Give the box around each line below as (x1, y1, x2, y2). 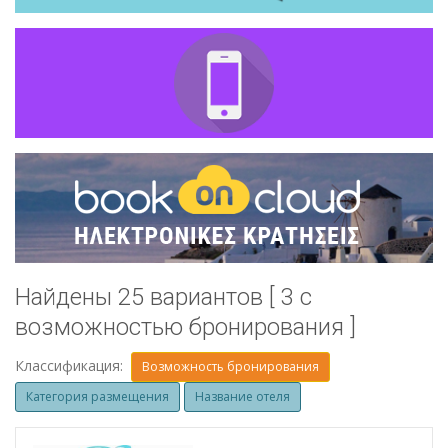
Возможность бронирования (142, 358, 319, 376)
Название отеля (195, 388, 290, 406)
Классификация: (15, 356, 131, 375)
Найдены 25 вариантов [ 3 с (15, 283, 312, 312)
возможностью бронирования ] (15, 313, 356, 342)
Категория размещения (26, 388, 169, 406)
